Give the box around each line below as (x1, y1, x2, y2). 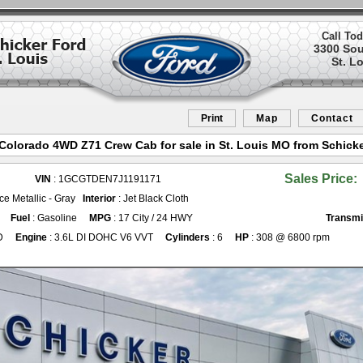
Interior (83, 193, 116, 204)
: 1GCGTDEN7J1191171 (51, 173, 161, 185)
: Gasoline (30, 212, 77, 224)
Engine (15, 232, 47, 243)
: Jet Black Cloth (116, 193, 189, 204)
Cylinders (165, 232, 210, 243)
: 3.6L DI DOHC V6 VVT (47, 232, 153, 243)
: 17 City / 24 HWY (111, 212, 193, 224)
